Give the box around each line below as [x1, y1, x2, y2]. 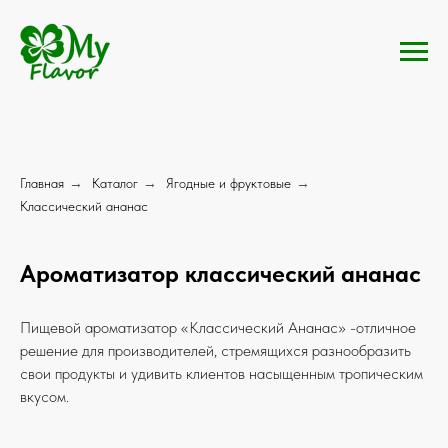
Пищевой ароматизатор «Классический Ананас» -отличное [20, 317, 416, 337]
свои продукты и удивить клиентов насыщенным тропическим [20, 363, 423, 383]
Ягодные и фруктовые [166, 174, 291, 191]
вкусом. [20, 386, 69, 406]
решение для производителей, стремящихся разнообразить [20, 340, 411, 360]
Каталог [92, 174, 138, 191]
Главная [20, 174, 64, 191]
